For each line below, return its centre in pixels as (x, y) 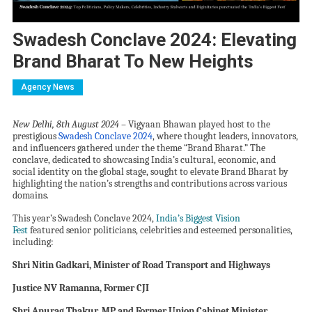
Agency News (47, 87)
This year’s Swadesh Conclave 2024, (84, 219)
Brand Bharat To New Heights (133, 62)
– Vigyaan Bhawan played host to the (194, 125)
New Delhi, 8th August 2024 (65, 125)
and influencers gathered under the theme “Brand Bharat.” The (139, 148)
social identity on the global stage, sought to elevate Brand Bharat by (150, 172)
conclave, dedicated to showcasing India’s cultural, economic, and (144, 160)
